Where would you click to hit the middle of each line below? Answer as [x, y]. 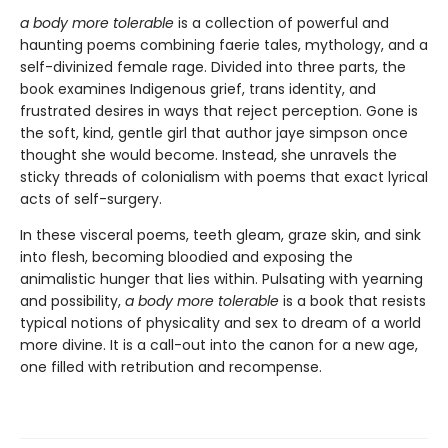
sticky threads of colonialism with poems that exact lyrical [224, 177]
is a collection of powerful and [281, 23]
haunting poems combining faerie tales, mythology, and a [224, 45]
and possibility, [72, 301]
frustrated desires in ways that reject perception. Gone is [219, 111]
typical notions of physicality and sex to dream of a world [220, 323]
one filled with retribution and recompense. [171, 367]
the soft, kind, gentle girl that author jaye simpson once [214, 133]
